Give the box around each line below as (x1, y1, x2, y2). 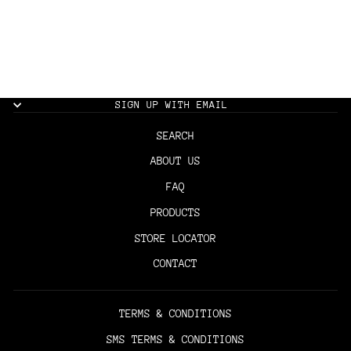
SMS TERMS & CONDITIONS (107, 332, 244, 346)
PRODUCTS (150, 205, 201, 219)
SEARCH (157, 128, 194, 142)
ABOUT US (150, 154, 201, 168)
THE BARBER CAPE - (26, 5, 125, 22)
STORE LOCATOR (135, 231, 216, 244)
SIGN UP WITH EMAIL (115, 98, 228, 110)
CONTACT (154, 257, 197, 270)
